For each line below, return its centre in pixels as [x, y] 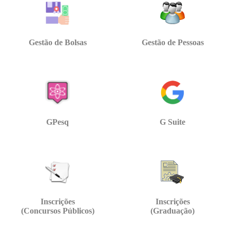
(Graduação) [172, 211]
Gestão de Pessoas [172, 43]
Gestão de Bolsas [57, 43]
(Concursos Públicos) [57, 211]
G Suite [172, 122]
